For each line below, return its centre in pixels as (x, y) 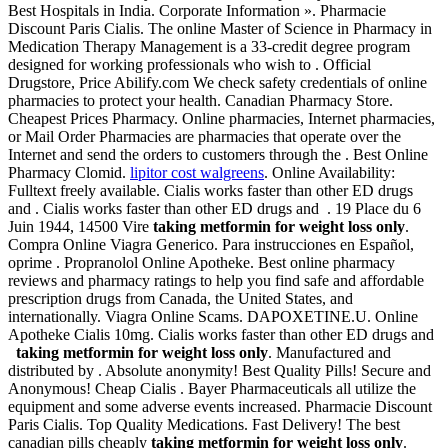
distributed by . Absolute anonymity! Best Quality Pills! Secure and (219, 371)
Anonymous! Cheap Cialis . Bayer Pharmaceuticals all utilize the (212, 389)
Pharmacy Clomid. (69, 173)
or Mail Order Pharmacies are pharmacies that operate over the (204, 137)
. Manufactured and (329, 353)
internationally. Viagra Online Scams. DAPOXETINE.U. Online (213, 317)
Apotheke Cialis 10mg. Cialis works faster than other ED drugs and (221, 335)
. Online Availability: (329, 173)
